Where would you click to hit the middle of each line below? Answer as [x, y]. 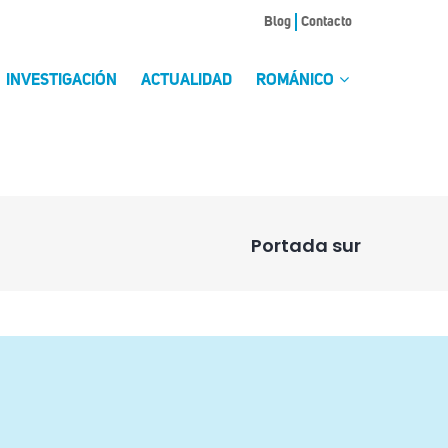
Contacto [326, 22]
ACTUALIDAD [186, 81]
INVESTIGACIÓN [61, 81]
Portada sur [306, 245]
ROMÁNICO [296, 81]
